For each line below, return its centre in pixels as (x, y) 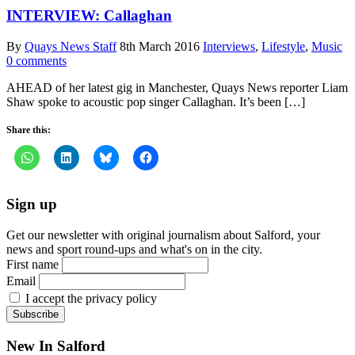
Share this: (29, 130)
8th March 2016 (160, 46)
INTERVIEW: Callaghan (89, 15)
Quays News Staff (71, 46)
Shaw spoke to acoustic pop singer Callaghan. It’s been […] (156, 101)
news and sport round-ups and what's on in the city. (134, 250)
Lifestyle (283, 46)
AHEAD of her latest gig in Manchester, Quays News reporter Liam (177, 87)
